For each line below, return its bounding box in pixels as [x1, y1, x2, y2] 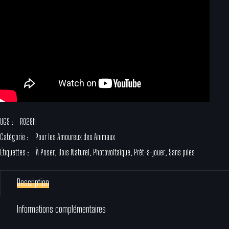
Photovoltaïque [93, 147, 130, 157]
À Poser [36, 147, 55, 157]
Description [17, 177, 49, 189]
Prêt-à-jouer [134, 147, 165, 157]
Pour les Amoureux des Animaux [35, 132, 115, 142]
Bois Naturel [58, 147, 89, 157]
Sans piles [169, 147, 195, 157]
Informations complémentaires [17, 203, 106, 215]
